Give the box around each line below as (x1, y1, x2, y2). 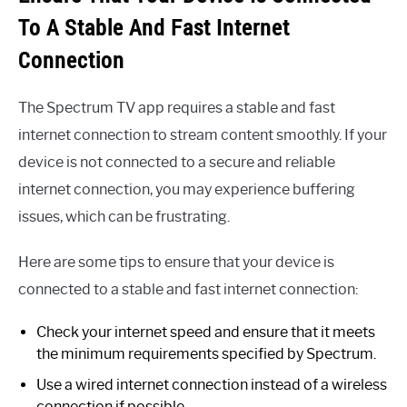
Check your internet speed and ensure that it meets (36, 323, 375, 341)
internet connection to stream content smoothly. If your (18, 125, 387, 144)
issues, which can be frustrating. (18, 207, 230, 225)
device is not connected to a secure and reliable (18, 153, 335, 171)
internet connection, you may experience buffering (18, 180, 355, 198)
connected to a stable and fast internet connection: (18, 280, 358, 298)
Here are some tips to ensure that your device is (18, 253, 334, 271)
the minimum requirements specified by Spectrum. (36, 344, 376, 362)
